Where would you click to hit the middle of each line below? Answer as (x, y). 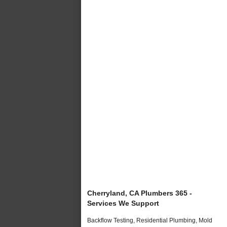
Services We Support (123, 203)
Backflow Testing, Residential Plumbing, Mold (150, 220)
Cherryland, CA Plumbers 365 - (140, 193)
